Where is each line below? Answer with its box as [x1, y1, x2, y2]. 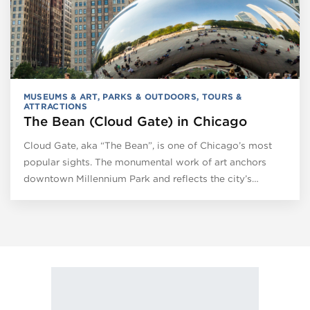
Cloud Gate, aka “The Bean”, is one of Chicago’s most [23, 139, 272, 151]
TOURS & [201, 91, 242, 102]
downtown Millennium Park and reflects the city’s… [23, 172, 259, 184]
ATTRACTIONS [23, 100, 88, 111]
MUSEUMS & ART [23, 91, 98, 102]
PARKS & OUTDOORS [102, 91, 197, 102]
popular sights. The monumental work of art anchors [23, 156, 266, 167]
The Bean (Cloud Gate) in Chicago [23, 113, 247, 129]
